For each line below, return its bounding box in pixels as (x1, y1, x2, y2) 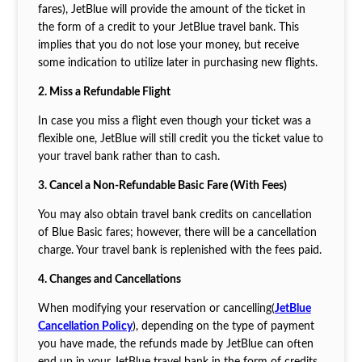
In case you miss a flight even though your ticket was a (37, 115, 311, 127)
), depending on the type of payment (132, 320, 314, 332)
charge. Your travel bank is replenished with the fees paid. (37, 244, 322, 256)
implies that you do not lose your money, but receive (37, 39, 299, 51)
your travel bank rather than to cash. (37, 150, 220, 162)
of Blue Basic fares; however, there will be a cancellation (37, 226, 317, 238)
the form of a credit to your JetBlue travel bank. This (37, 21, 299, 33)
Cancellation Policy (37, 320, 133, 332)
